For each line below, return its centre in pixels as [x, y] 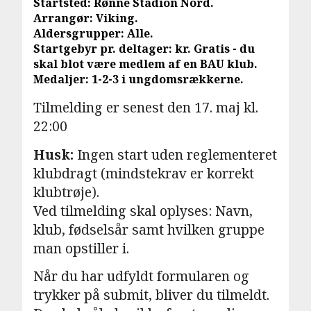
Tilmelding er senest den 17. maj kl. [146, 108]
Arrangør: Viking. [86, 18]
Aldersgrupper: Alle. [93, 34]
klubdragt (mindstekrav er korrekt [144, 173]
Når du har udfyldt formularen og [141, 276]
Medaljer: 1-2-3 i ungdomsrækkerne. [138, 79]
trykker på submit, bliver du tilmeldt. [151, 295]
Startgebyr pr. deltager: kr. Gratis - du [144, 49]
